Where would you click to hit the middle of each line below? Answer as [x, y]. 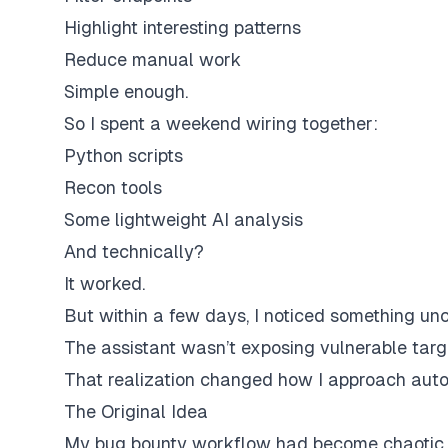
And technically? [134, 251]
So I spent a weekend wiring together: [221, 123]
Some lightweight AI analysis [183, 219]
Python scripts [123, 155]
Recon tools [113, 187]
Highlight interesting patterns [182, 27]
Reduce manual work [152, 59]
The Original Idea [136, 411]
